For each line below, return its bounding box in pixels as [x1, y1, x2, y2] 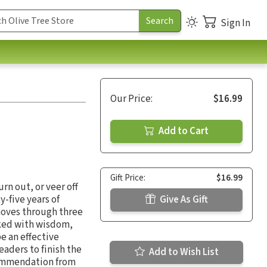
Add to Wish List [147, 244, 219, 259]
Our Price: [110, 91, 153, 106]
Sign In [221, 15, 250, 30]
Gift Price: [110, 171, 145, 184]
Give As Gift [157, 192, 208, 207]
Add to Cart [157, 123, 209, 138]
